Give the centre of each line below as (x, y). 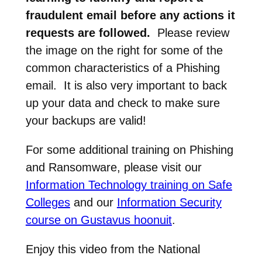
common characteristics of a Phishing (123, 68)
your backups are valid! (86, 120)
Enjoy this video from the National (113, 249)
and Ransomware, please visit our (113, 167)
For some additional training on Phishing (129, 149)
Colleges (48, 202)
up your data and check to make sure (123, 103)
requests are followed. (91, 32)
